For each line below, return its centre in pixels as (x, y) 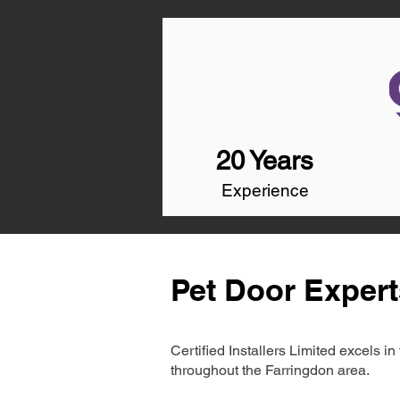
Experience (265, 190)
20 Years (265, 161)
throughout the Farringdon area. (270, 370)
